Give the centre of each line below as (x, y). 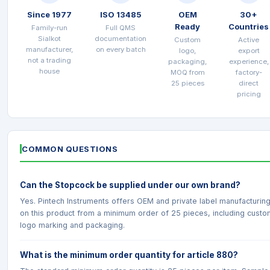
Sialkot (49, 39)
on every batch (121, 49)
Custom (187, 40)
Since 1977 (49, 14)
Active (249, 40)
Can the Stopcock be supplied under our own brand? (130, 185)
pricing (249, 94)
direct (249, 83)
